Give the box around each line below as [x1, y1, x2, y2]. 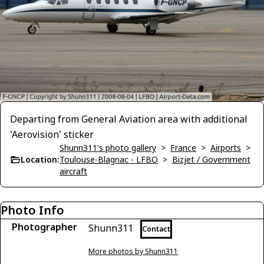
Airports [210, 142, 241, 154]
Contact [142, 224, 170, 235]
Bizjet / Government [172, 154, 250, 166]
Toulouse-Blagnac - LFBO [60, 154, 158, 166]
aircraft [60, 166, 87, 177]
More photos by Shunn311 [88, 246, 178, 257]
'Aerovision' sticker [10, 128, 94, 141]
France [170, 142, 196, 154]
